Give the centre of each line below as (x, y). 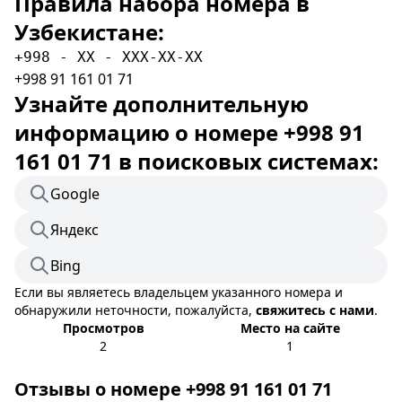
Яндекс (74, 230)
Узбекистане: (89, 32)
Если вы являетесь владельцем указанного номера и (179, 292)
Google (75, 194)
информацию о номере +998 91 (189, 132)
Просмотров (103, 328)
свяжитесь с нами (315, 310)
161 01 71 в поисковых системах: (197, 161)
